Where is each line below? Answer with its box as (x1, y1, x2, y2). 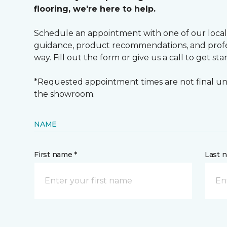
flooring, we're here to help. (34, 4, 156, 14)
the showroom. (34, 89, 95, 99)
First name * (34, 150, 77, 159)
